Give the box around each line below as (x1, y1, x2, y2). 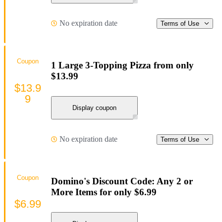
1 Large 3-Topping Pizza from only (51, 59, 194, 70)
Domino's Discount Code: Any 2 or (51, 175, 193, 186)
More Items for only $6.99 (51, 186, 157, 197)
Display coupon (72, 104, 116, 111)
